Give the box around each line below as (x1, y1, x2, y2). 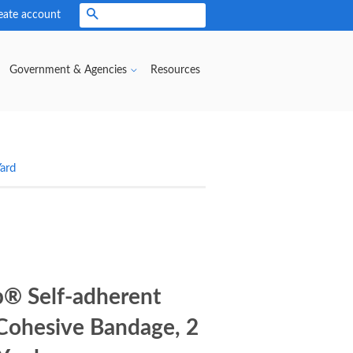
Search (98, 9, 137, 22)
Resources (150, 65, 200, 76)
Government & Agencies (9, 65, 130, 76)
